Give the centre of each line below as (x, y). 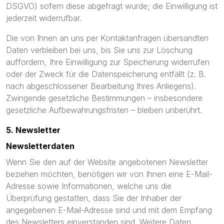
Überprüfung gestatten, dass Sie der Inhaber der (94, 198)
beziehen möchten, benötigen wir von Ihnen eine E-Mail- (109, 174)
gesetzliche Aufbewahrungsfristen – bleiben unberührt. (104, 110)
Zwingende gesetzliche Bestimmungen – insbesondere (104, 98)
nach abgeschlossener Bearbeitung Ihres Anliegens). (101, 86)
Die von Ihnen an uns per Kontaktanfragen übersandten (107, 38)
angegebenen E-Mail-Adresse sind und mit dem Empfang (109, 210)
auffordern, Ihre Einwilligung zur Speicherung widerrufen (108, 62)
